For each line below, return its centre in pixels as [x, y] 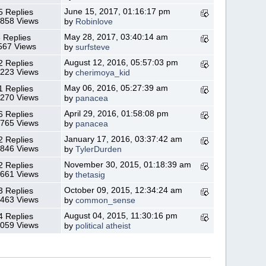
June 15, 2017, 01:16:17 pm [118, 11]
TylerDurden [99, 149]
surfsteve [93, 47]
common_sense [106, 200]
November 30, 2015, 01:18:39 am [128, 164]
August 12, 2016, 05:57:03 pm [121, 62]
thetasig [91, 175]
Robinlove [94, 21]
